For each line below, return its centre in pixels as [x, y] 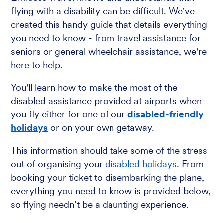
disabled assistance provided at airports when [107, 101]
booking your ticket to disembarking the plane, [108, 178]
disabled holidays [141, 164]
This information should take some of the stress [109, 151]
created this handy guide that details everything [109, 24]
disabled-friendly [166, 114]
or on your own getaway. [101, 128]
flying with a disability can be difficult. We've [103, 11]
